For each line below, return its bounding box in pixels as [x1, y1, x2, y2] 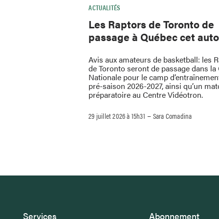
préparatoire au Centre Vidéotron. [88, 89, 203, 101]
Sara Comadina [153, 110, 192, 121]
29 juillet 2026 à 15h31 [88, 110, 145, 121]
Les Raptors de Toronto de [88, 16, 215, 31]
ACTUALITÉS [88, 2, 121, 12]
